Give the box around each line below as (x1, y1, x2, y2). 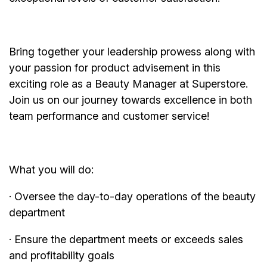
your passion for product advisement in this (9, 61, 221, 74)
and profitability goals (9, 249, 114, 262)
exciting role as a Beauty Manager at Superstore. (9, 77, 248, 91)
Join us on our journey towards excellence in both (9, 94, 252, 107)
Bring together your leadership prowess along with (9, 45, 255, 58)
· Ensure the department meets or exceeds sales (9, 233, 243, 246)
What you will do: (9, 163, 94, 176)
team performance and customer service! (9, 110, 209, 123)
